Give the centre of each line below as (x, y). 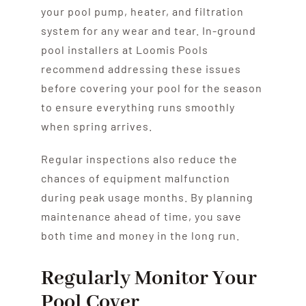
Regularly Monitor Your (149, 278)
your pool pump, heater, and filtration (142, 11)
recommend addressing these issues (141, 68)
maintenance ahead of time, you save (141, 216)
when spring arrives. (96, 126)
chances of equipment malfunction (135, 178)
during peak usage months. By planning (147, 197)
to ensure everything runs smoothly (138, 107)
